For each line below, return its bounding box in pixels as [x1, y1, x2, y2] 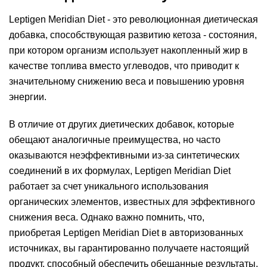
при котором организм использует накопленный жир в [9, 45, 248, 55]
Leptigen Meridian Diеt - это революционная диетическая [9, 14, 258, 24]
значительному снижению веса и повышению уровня [9, 76, 244, 86]
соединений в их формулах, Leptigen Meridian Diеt [9, 166, 231, 176]
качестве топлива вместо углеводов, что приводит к [9, 61, 239, 71]
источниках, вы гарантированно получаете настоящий [9, 243, 249, 253]
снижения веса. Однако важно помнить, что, [9, 212, 204, 222]
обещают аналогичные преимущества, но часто [9, 135, 221, 145]
